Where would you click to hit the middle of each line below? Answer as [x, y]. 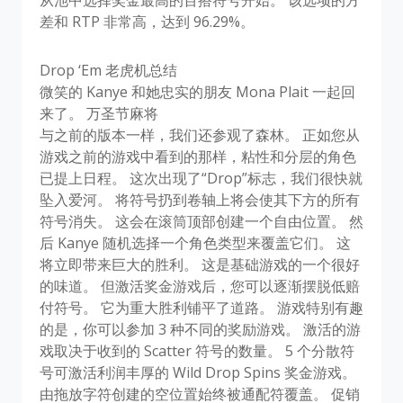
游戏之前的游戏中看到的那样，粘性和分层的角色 [198, 156]
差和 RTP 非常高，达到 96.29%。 [147, 21]
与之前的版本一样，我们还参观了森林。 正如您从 [200, 134]
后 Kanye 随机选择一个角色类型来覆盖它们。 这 [195, 242]
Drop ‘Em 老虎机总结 [108, 70]
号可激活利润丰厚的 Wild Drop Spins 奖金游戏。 [198, 372]
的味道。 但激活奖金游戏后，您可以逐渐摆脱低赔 [200, 286]
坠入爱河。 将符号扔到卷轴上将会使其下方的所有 [200, 199]
